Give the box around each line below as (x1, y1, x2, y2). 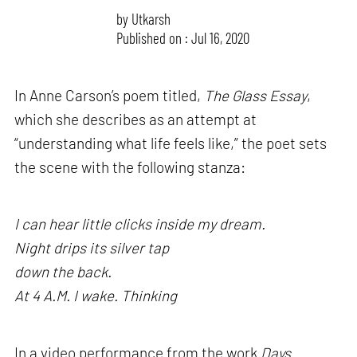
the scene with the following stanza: (14, 158, 246, 177)
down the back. (14, 262, 112, 281)
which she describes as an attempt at (14, 110, 257, 129)
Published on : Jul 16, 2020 (116, 28, 250, 47)
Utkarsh (131, 9, 171, 28)
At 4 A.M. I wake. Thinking (14, 286, 178, 305)
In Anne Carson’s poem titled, (14, 86, 205, 105)
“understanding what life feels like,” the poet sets (14, 134, 328, 153)
